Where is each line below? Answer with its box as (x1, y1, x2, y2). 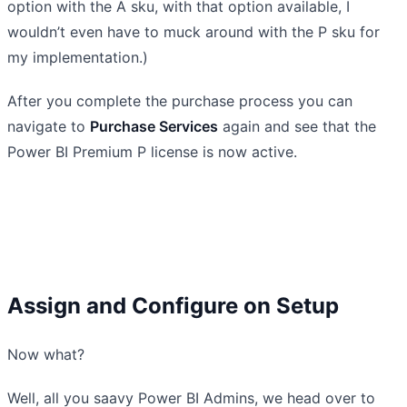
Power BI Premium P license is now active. (7, 142, 297, 161)
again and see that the (218, 116, 376, 135)
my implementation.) (7, 47, 148, 66)
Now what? (7, 344, 84, 363)
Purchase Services (90, 116, 218, 135)
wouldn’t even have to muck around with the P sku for (7, 22, 380, 41)
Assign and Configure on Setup (7, 292, 339, 319)
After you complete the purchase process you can (7, 91, 352, 110)
